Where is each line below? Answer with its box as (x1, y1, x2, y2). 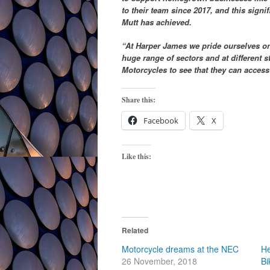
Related (122, 224, 148, 236)
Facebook (143, 115, 178, 126)
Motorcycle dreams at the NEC (122, 242, 239, 255)
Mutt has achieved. (122, 16, 192, 28)
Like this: (122, 151, 151, 162)
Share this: (122, 94, 155, 105)
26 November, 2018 (122, 254, 197, 267)
